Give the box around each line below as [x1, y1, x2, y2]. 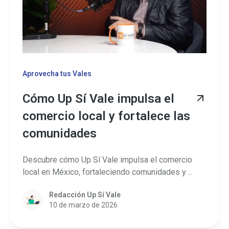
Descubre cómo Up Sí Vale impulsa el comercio [22, 154, 192, 165]
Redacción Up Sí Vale [49, 191, 121, 199]
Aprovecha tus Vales [22, 70, 91, 78]
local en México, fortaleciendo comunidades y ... [22, 167, 193, 177]
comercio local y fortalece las [22, 109, 190, 124]
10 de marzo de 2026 [49, 201, 118, 210]
